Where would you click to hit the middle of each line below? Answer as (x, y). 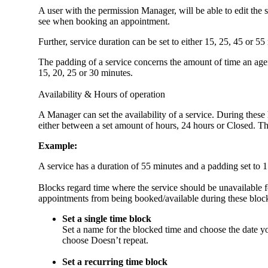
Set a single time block (107, 219)
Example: (60, 146)
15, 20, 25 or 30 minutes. (87, 73)
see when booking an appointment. (105, 22)
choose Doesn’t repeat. (105, 240)
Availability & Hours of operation (102, 95)
